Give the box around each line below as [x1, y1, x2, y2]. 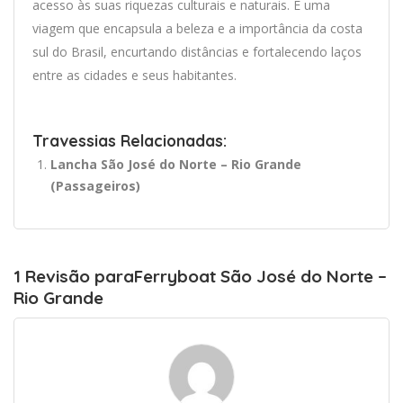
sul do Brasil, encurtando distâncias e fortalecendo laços [32, 42, 362, 60]
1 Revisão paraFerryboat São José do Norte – [13, 264, 387, 287]
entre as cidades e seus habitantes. [32, 66, 237, 84]
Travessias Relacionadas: [32, 130, 227, 150]
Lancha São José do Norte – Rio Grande [50, 155, 301, 173]
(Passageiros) [50, 176, 140, 194]
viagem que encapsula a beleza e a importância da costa [32, 19, 363, 37]
